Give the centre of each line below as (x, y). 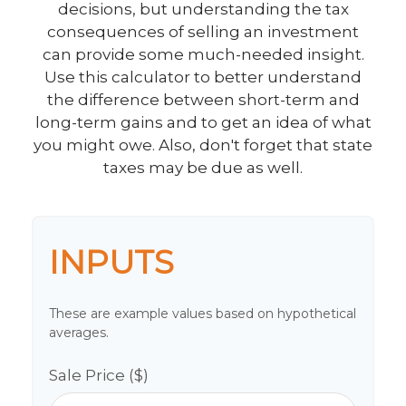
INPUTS (111, 262)
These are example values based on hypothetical (203, 314)
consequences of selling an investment (203, 32)
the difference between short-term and (203, 100)
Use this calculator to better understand (203, 77)
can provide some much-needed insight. (203, 54)
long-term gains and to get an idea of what (203, 122)
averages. (79, 333)
